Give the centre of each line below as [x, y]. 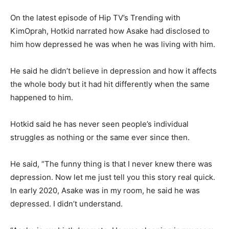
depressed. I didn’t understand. [66, 203]
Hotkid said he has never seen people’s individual [99, 124]
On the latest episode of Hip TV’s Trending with [95, 17]
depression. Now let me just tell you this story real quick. [113, 177]
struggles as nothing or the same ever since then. [100, 137]
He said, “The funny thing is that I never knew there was [111, 164]
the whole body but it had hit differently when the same [110, 84]
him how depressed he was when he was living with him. [113, 44]
